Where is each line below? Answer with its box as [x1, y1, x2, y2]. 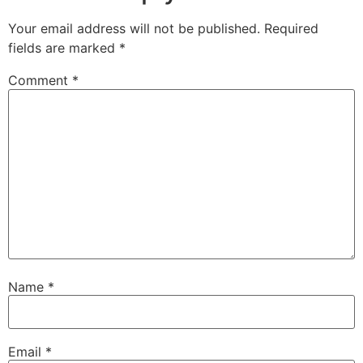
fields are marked [8, 40, 119, 57]
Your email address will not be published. [8, 20, 260, 37]
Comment [8, 72, 72, 89]
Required [264, 20, 318, 37]
